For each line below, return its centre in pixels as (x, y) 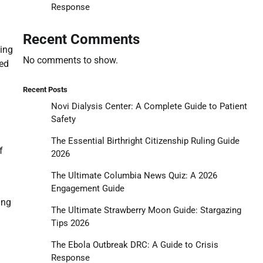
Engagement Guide (87, 188)
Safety (63, 119)
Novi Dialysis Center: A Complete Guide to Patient (149, 106)
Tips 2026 (70, 223)
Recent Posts (45, 89)
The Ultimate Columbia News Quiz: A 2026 (134, 175)
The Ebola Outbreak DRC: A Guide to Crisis (134, 245)
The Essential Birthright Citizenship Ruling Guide (145, 141)
